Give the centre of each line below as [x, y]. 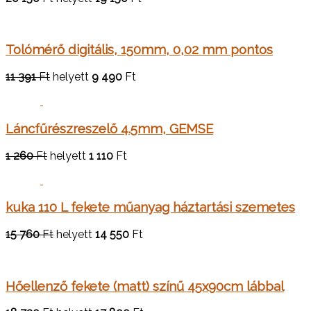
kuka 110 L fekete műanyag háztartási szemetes [150, 207]
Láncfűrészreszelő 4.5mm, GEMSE [109, 128]
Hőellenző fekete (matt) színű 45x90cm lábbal [145, 286]
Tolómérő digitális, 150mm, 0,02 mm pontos [139, 50]
